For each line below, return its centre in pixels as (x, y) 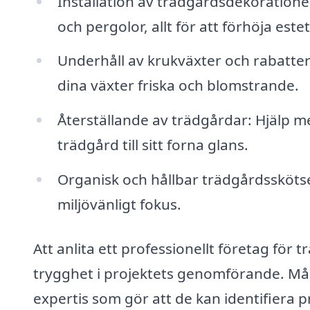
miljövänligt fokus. (119, 204)
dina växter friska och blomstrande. (178, 85)
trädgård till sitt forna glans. (153, 145)
